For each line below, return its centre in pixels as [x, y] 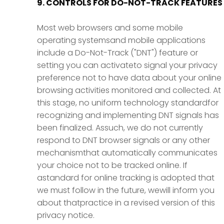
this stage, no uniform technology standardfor [128, 103]
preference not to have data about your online [129, 78]
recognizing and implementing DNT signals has [128, 115]
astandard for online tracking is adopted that [126, 178]
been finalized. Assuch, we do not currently [120, 128]
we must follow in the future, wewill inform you [126, 190]
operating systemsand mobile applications [121, 40]
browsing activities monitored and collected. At [129, 90]
